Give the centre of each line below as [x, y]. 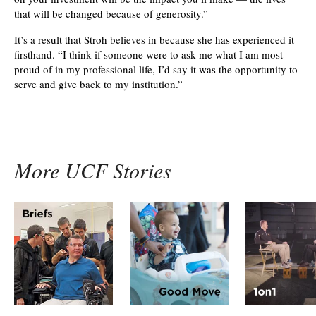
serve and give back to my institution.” [98, 84]
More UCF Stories [93, 170]
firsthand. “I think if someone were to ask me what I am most [148, 55]
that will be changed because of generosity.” [111, 14]
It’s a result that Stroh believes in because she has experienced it [154, 40]
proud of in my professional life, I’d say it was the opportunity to [156, 69]
